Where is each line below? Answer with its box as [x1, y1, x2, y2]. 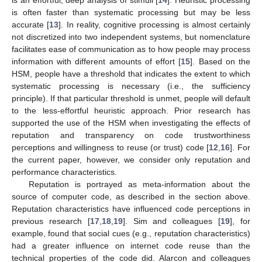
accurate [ [12, 20, 50, 30]
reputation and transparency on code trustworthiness [12, 130, 250, 140]
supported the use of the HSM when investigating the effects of [12, 118, 250, 128]
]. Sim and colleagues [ [122, 216, 221, 226]
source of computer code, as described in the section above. [12, 192, 250, 202]
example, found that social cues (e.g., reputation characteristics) [12, 229, 250, 239]
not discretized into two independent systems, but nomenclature [12, 32, 250, 42]
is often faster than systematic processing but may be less [12, 8, 250, 18]
